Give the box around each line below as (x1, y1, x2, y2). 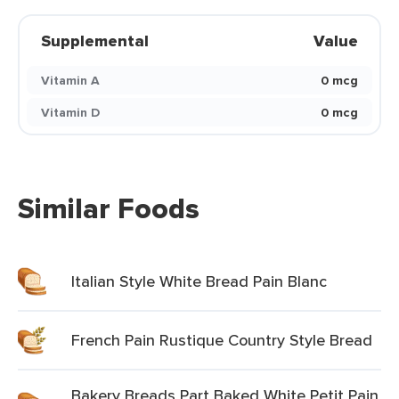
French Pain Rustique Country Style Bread (71, 329, 372, 351)
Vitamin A (41, 71, 100, 89)
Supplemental (41, 29, 149, 53)
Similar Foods (18, 187, 199, 230)
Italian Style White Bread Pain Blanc (71, 270, 327, 292)
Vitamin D (41, 103, 100, 121)
